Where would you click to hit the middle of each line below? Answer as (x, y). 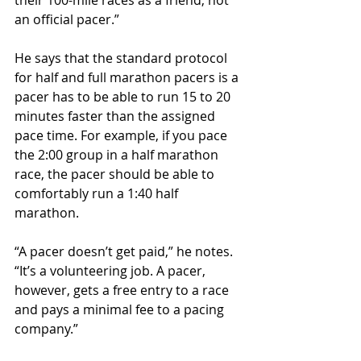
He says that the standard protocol (122, 58)
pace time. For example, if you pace (122, 136)
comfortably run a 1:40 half (98, 194)
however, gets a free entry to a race (123, 290)
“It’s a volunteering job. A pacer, (112, 271)
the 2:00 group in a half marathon (118, 155)
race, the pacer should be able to (116, 174)
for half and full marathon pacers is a (128, 78)
